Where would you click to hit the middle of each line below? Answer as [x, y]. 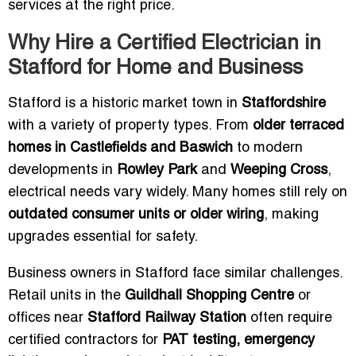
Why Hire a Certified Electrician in [164, 44]
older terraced [298, 126]
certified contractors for [85, 341]
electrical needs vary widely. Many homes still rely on [178, 193]
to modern [268, 149]
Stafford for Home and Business [155, 69]
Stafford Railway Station [167, 319]
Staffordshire [284, 104]
